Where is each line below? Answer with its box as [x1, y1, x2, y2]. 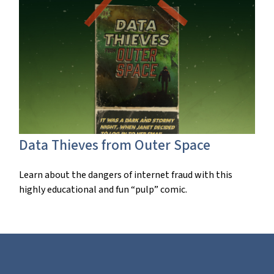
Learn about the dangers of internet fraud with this [19, 168, 233, 182]
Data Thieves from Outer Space [19, 135, 211, 155]
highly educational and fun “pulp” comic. [19, 182, 188, 196]
